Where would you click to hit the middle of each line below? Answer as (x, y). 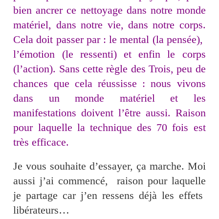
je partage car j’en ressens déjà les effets (109, 196)
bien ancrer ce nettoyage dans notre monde (109, 10)
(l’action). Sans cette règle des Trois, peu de (109, 69)
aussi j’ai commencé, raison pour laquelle (109, 181)
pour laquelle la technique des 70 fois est (109, 128)
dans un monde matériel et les (109, 98)
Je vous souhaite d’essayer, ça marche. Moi (109, 166)
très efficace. (41, 142)
